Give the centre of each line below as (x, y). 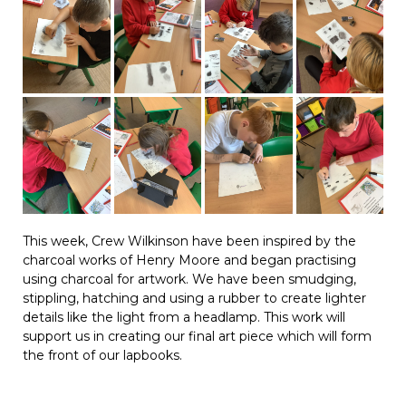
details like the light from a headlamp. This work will (184, 318)
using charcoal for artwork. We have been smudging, (189, 280)
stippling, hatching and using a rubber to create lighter (194, 299)
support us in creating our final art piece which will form (197, 337)
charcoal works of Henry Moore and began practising (189, 261)
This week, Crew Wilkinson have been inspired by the (189, 242)
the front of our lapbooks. (102, 356)
